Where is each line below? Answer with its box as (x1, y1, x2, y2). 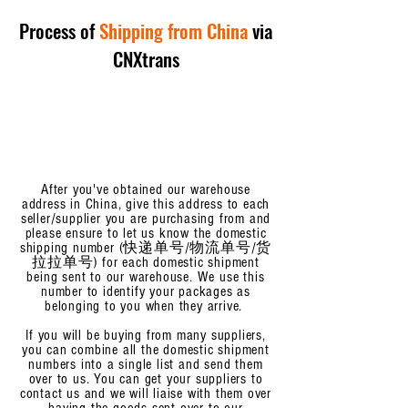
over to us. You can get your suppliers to (28, 371, 263, 387)
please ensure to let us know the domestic (25, 225, 267, 241)
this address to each (148, 196, 270, 212)
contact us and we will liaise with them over (19, 385, 272, 402)
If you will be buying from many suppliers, (25, 327, 266, 343)
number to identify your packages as (40, 283, 250, 300)
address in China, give (21, 196, 149, 212)
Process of (19, 16, 99, 45)
